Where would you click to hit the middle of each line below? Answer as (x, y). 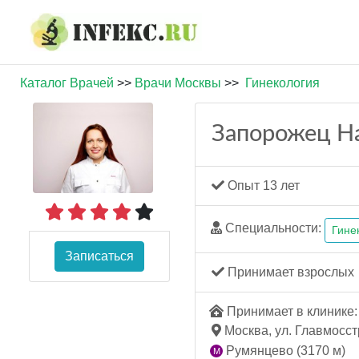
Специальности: (273, 228)
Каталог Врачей (67, 83)
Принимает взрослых (289, 272)
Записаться (99, 256)
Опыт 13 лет (262, 186)
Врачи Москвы (178, 83)
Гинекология (282, 83)
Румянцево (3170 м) (284, 350)
